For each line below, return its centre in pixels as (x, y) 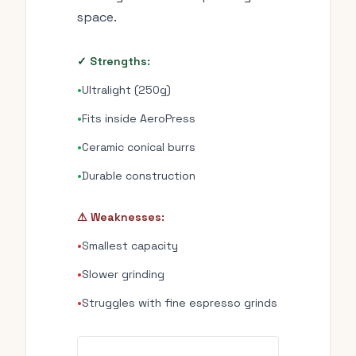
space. (97, 17)
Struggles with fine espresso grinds (180, 303)
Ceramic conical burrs (139, 147)
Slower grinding (123, 274)
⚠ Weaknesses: (121, 217)
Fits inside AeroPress (139, 118)
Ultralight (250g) (126, 90)
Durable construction (139, 176)
